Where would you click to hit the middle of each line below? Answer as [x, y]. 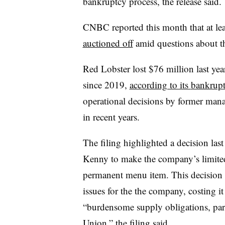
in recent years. [111, 117]
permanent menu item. [127, 174]
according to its [160, 84]
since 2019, [106, 84]
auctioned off [108, 43]
